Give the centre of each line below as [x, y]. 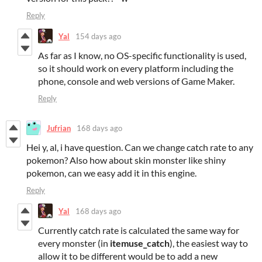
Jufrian [59, 128]
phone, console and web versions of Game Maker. [136, 81]
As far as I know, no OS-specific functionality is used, [142, 56]
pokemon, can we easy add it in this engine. [112, 173]
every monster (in [74, 243]
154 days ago [98, 36]
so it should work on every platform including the [136, 68]
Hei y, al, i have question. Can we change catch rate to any [140, 147]
